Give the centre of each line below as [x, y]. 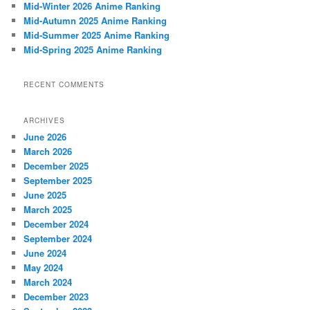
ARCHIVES [45, 120]
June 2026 [45, 136]
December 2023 [56, 296]
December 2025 [56, 165]
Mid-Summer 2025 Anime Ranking [97, 35]
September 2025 [58, 180]
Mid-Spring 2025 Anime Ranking [93, 50]
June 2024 [45, 253]
